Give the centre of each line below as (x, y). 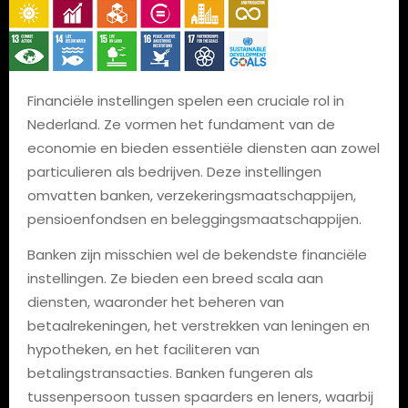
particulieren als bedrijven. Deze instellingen (174, 172)
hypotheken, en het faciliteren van (143, 349)
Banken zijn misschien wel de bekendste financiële (197, 255)
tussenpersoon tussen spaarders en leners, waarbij (200, 397)
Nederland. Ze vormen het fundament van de (181, 124)
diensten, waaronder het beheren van (155, 302)
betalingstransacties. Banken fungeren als (170, 373)
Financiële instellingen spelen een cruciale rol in (185, 101)
